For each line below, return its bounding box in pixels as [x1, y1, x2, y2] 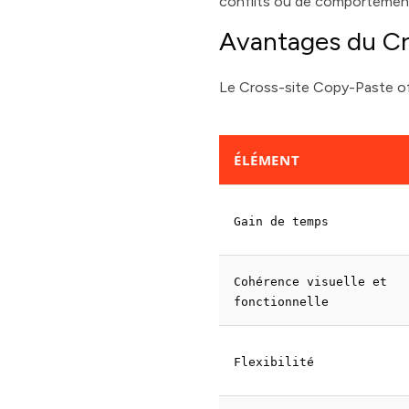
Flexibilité [234, 355, 315, 369]
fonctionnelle [234, 295, 330, 309]
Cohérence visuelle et [234, 275, 388, 288]
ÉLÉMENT [234, 151, 300, 169]
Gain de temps [234, 215, 330, 228]
